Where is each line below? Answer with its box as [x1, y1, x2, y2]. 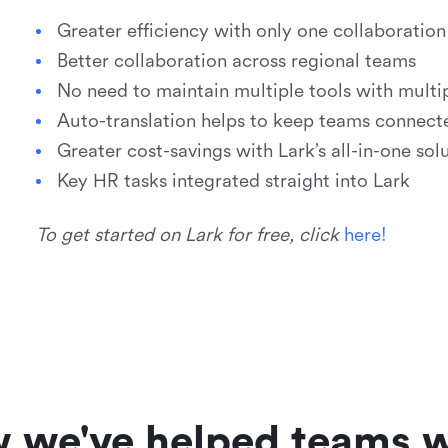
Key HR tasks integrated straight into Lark [56, 170, 410, 192]
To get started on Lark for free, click [35, 224, 344, 246]
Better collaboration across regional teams [56, 50, 416, 72]
